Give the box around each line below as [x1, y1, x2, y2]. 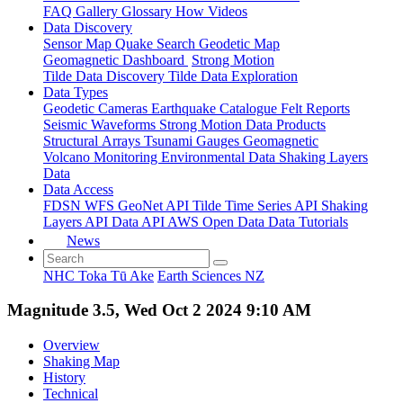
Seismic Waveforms [43, 116, 159, 132]
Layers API [43, 213, 112, 229]
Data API [112, 213, 167, 229]
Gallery [76, 3, 121, 19]
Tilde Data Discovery [43, 67, 168, 84]
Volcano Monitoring [43, 148, 161, 165]
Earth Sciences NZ [157, 267, 264, 283]
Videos [208, 3, 247, 19]
